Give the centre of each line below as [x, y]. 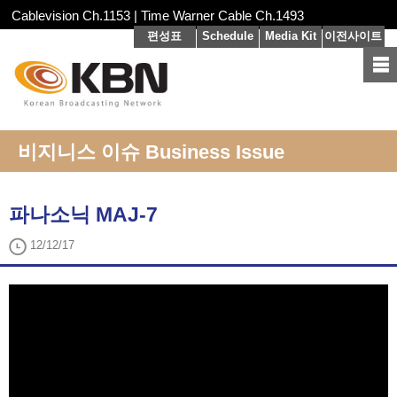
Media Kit [290, 36]
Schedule [227, 36]
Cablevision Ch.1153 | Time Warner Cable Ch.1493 [158, 16]
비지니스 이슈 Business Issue [151, 152]
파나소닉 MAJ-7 [83, 215]
